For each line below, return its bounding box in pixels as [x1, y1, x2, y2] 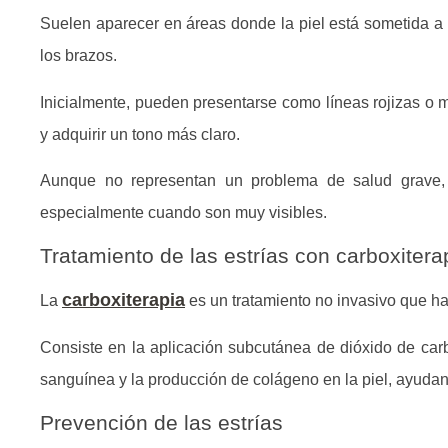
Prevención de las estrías [40, 411, 283, 435]
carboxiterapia [62, 290, 185, 311]
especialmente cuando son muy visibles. [40, 203, 327, 221]
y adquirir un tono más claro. [40, 125, 240, 143]
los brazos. [40, 47, 117, 65]
